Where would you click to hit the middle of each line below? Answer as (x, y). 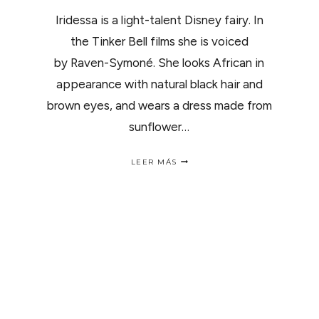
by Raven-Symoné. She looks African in (159, 63)
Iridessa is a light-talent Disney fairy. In (159, 20)
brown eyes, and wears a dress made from (159, 105)
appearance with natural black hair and (159, 84)
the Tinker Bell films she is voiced (159, 41)
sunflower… (159, 127)
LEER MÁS (154, 162)
